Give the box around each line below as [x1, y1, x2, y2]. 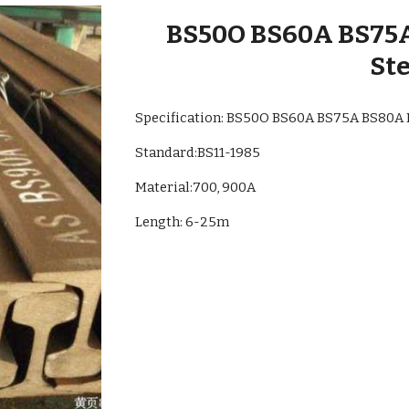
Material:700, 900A [135, 179, 257, 195]
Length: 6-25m [135, 214, 230, 230]
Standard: [135, 144, 198, 161]
